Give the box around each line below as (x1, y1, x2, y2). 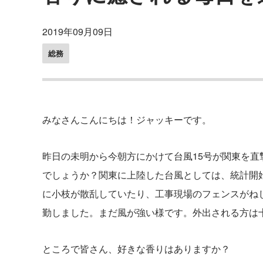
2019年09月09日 (42, 25, 113, 38)
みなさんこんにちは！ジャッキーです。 (42, 113, 211, 126)
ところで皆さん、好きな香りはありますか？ (42, 242, 230, 255)
